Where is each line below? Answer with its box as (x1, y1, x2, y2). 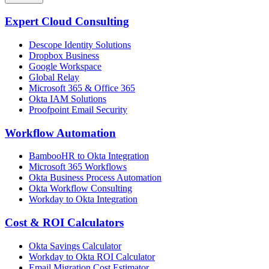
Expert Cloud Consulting (5, 15, 129, 28)
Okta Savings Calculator (29, 240, 121, 251)
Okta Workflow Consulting (29, 183, 132, 194)
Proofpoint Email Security (29, 104, 127, 115)
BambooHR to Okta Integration (29, 151, 149, 162)
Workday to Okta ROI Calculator (29, 251, 155, 262)
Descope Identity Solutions (29, 39, 131, 50)
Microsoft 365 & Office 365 (29, 82, 135, 93)
